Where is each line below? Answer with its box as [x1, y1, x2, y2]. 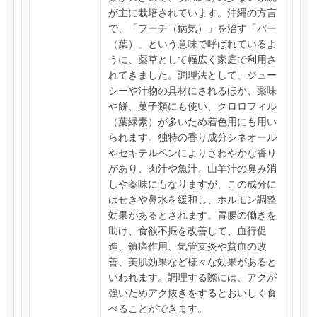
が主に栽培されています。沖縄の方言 [108, 6, 277, 18]
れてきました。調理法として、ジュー [108, 68, 277, 81]
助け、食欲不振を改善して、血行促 [108, 224, 267, 236]
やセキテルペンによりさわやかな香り [108, 146, 277, 158]
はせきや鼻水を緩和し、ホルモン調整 [108, 192, 277, 205]
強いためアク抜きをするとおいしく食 [108, 286, 277, 299]
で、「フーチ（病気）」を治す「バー [108, 21, 277, 34]
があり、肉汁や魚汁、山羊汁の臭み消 [108, 161, 277, 174]
